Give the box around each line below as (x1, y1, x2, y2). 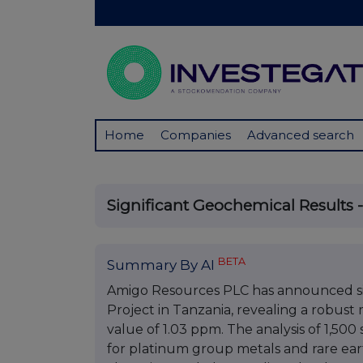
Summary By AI (107, 257, 218, 274)
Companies (160, 127, 231, 143)
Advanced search (247, 127, 354, 143)
